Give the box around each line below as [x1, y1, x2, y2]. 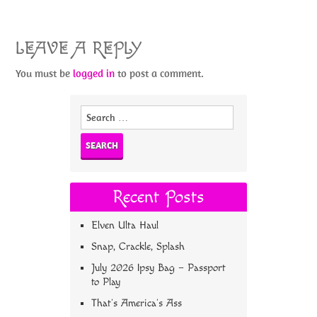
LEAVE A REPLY [16, 38, 143, 59]
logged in [73, 67, 115, 80]
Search [80, 105, 109, 117]
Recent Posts [113, 187, 204, 207]
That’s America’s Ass [91, 297, 182, 309]
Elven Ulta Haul [91, 219, 158, 231]
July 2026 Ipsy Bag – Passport [91, 262, 226, 274]
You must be [16, 67, 74, 80]
